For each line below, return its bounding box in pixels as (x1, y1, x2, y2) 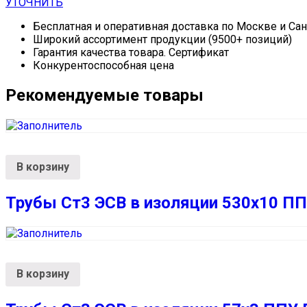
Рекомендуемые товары (5, 86, 204, 106)
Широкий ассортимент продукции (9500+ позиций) (33, 33, 292, 47)
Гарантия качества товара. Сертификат (33, 46, 229, 60)
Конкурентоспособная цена (33, 59, 174, 73)
